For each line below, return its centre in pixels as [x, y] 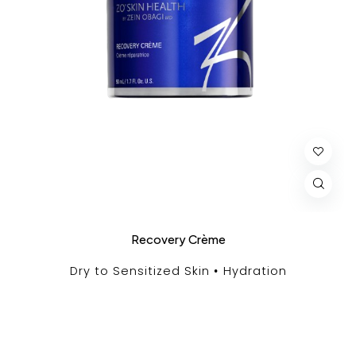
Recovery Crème [178, 238]
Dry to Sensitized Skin [139, 271]
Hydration [255, 271]
